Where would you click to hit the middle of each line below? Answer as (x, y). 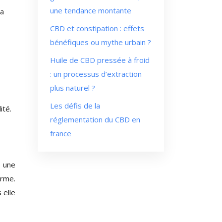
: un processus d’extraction (96, 74)
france (61, 133)
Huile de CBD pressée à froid (100, 60)
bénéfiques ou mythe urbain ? (101, 42)
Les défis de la (75, 106)
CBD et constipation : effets (97, 28)
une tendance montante (91, 10)
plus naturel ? (73, 88)
